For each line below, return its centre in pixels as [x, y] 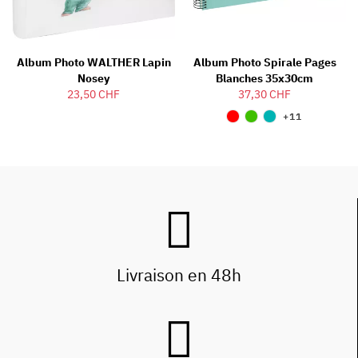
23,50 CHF [93, 94]
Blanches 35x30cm [265, 78]
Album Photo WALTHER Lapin [93, 62]
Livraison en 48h [179, 274]
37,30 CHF [265, 94]
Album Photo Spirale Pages [265, 62]
